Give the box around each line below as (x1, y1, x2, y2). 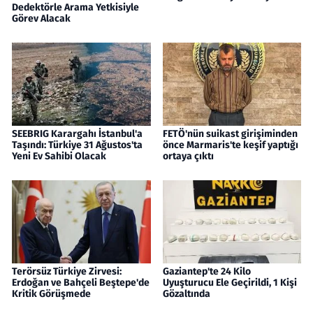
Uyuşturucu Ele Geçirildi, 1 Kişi (162, 277, 297, 289)
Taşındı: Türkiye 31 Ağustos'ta (12, 139, 143, 152)
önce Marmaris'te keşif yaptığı (162, 139, 298, 152)
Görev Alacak (12, 13, 71, 25)
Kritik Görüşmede (12, 288, 91, 300)
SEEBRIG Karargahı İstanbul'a (12, 128, 143, 140)
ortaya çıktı (162, 150, 214, 163)
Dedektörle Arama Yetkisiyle (12, 1, 139, 14)
